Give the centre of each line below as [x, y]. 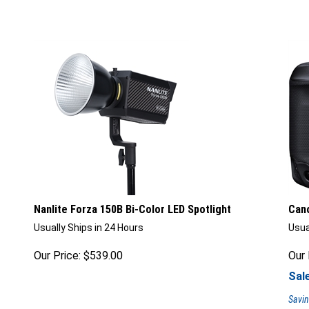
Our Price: [57, 255]
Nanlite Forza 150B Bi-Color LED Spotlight [132, 209]
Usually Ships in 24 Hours [89, 227]
